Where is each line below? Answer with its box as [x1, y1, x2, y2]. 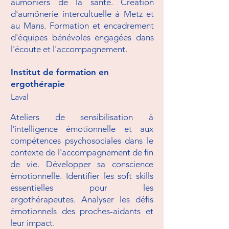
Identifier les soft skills [65, 171, 153, 181]
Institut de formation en [11, 67, 109, 77]
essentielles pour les [10, 182, 153, 193]
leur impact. [10, 218, 55, 228]
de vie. [10, 159, 46, 169]
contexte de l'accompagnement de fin [10, 147, 153, 157]
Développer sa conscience [45, 159, 153, 169]
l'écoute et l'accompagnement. [11, 44, 127, 54]
